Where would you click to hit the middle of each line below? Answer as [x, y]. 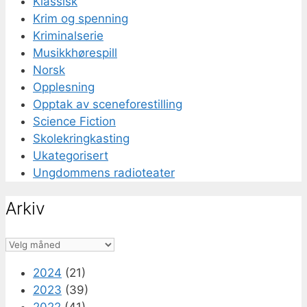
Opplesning [64, 87]
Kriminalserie [68, 36]
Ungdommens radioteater [104, 173]
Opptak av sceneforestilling [108, 105]
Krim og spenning [81, 19]
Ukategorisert [71, 156]
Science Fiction [74, 122]
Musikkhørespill [75, 53]
